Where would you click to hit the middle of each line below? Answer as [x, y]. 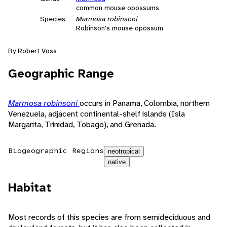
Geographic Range [61, 73]
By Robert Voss [32, 50]
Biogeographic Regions [56, 150]
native [117, 162]
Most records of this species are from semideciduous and [109, 217]
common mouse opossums [118, 7]
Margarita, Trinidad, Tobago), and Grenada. [82, 124]
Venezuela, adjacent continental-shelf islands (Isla [97, 113]
